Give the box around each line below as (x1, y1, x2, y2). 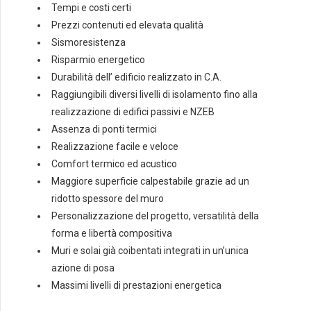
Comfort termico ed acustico (51, 158, 177, 170)
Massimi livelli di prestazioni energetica (51, 280, 221, 292)
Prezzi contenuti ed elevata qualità (51, 19, 203, 31)
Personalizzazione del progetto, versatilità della (51, 210, 259, 222)
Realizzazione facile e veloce (51, 141, 178, 153)
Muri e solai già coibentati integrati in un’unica (51, 245, 249, 257)
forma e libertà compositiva (51, 228, 172, 239)
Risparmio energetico (51, 54, 145, 66)
